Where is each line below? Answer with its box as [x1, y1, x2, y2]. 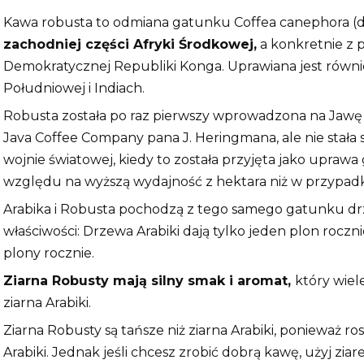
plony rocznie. [3, 245, 94, 262]
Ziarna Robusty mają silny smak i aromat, [3, 273, 295, 289]
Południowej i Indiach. [3, 80, 145, 97]
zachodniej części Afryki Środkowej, [3, 37, 257, 53]
